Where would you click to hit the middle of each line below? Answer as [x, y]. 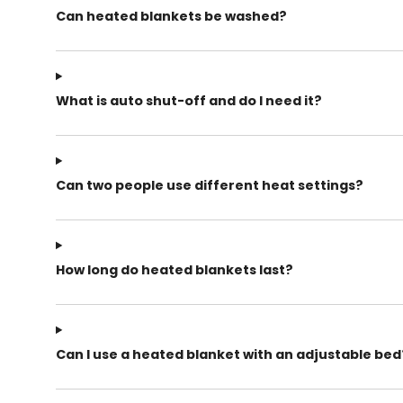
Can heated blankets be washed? [171, 17]
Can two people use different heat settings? [210, 186]
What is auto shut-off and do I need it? [189, 101]
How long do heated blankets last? [175, 270]
